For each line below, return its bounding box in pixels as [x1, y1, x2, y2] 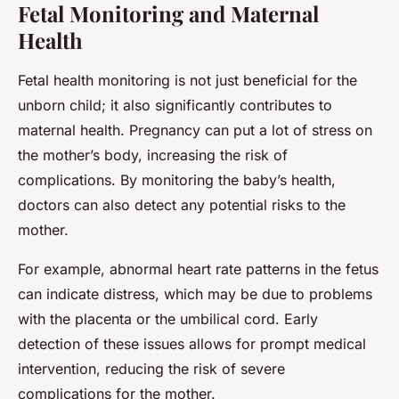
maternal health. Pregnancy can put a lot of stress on [18, 121, 372, 140]
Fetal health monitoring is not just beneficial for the [18, 71, 357, 90]
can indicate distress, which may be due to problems [18, 285, 372, 304]
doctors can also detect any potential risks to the [18, 196, 346, 215]
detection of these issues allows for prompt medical [18, 335, 366, 354]
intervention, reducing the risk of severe [18, 360, 285, 379]
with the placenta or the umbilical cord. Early [18, 310, 318, 329]
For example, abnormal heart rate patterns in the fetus [18, 260, 379, 279]
